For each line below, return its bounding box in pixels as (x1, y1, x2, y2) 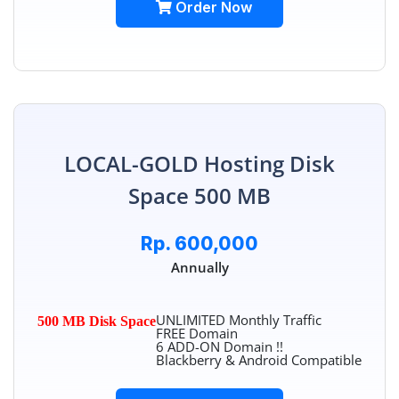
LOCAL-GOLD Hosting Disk (64, 149, 335, 179)
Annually (170, 258, 229, 277)
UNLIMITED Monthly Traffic (156, 311, 322, 330)
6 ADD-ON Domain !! (156, 338, 283, 356)
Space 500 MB (128, 181, 271, 211)
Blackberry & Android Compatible (156, 351, 362, 370)
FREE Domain (156, 324, 238, 343)
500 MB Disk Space (37, 313, 156, 330)
